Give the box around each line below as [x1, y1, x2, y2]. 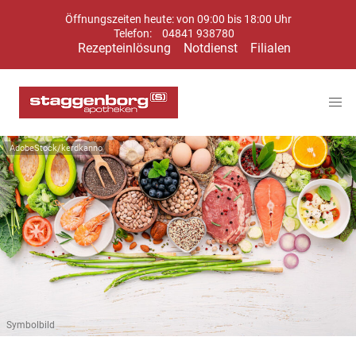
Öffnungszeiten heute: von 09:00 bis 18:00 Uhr [64, 13, 292, 26]
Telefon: [114, 27, 154, 41]
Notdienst [184, 41, 238, 56]
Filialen [250, 41, 291, 56]
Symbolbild [6, 319, 55, 331]
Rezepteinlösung [78, 41, 171, 56]
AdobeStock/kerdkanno [10, 143, 103, 153]
